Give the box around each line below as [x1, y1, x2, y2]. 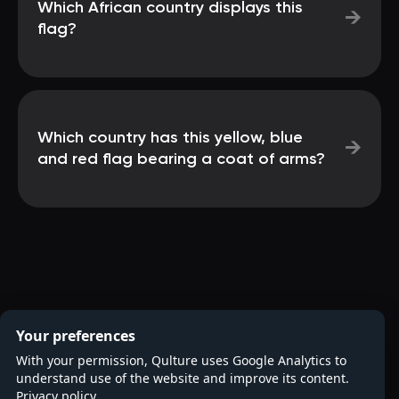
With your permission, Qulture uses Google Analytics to [16, 352, 346, 369]
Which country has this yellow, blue [37, 130, 303, 146]
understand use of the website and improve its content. [16, 370, 349, 387]
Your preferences [16, 326, 135, 346]
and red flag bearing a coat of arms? [37, 151, 325, 167]
